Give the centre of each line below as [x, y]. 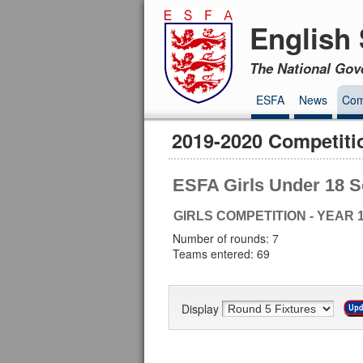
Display [201, 308]
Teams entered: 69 [222, 254]
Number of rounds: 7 [226, 239]
